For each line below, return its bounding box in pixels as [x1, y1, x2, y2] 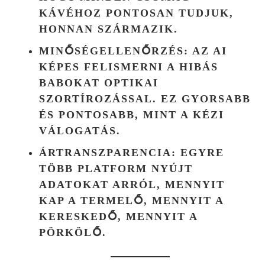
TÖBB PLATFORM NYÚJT [39, 162, 193, 174]
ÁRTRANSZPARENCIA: [39, 146, 176, 159]
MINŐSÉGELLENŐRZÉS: [39, 44, 189, 57]
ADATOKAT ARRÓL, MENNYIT [39, 178, 225, 190]
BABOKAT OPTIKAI [39, 76, 159, 89]
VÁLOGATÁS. [39, 124, 121, 137]
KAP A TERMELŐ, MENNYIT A [39, 194, 224, 206]
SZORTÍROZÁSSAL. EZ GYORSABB [39, 92, 251, 105]
